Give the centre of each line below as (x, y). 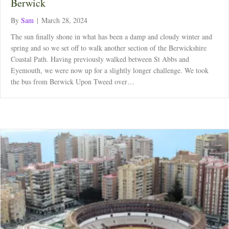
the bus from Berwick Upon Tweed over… (73, 81)
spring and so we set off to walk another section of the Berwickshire (109, 48)
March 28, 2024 (64, 20)
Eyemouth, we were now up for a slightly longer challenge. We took (110, 70)
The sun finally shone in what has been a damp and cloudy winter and (111, 36)
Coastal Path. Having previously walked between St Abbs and (100, 59)
